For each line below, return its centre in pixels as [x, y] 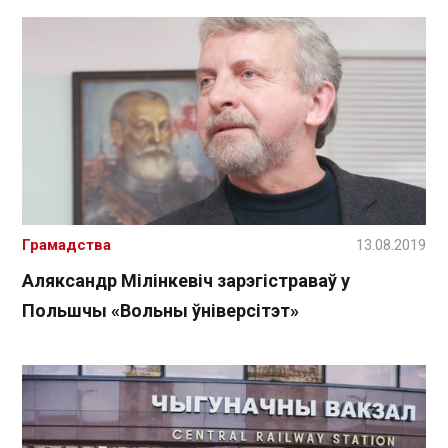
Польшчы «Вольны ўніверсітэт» [160, 311]
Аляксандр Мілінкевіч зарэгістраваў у [186, 281]
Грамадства [66, 245]
